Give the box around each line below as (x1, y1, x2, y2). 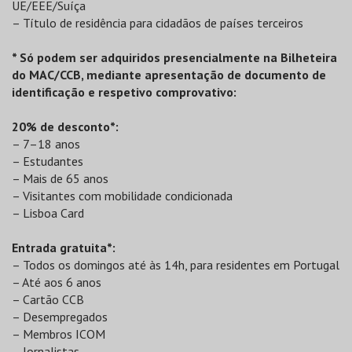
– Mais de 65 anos (12, 170, 108, 186)
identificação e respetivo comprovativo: (12, 84, 236, 100)
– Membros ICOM (12, 326, 105, 342)
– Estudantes (12, 153, 83, 169)
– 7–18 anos (12, 136, 80, 152)
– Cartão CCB (12, 291, 84, 307)
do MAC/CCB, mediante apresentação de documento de (12, 67, 326, 82)
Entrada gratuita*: (12, 240, 115, 255)
